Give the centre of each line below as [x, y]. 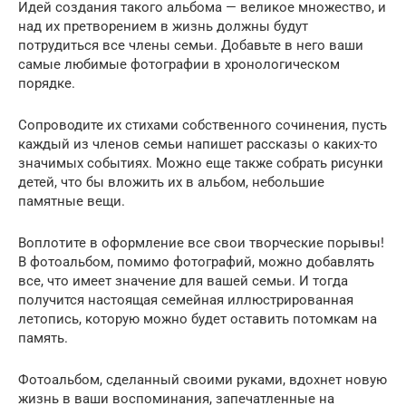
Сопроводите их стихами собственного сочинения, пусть [203, 125]
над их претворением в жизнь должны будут [163, 26]
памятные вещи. [72, 201]
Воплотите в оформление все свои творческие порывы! [201, 242]
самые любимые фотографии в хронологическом [179, 64]
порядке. [47, 83]
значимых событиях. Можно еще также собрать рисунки [201, 163]
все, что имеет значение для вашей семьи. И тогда [183, 280]
